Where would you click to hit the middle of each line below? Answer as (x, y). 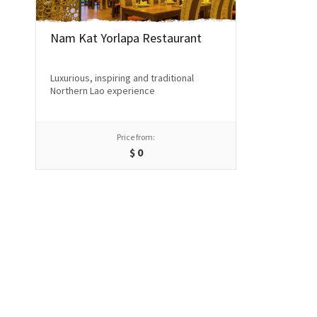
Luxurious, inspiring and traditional (122, 77)
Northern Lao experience (103, 90)
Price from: (136, 137)
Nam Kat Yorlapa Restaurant (126, 38)
